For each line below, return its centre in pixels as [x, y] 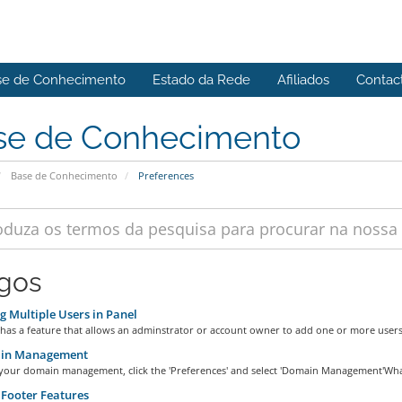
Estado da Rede [201, 80]
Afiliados [303, 80]
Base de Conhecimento [64, 175]
